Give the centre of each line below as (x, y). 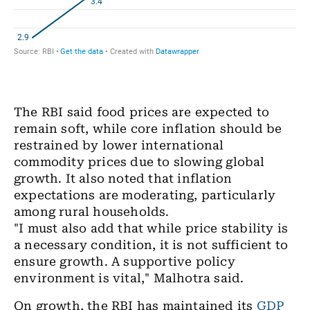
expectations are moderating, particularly (145, 195)
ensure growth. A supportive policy (125, 262)
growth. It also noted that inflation (123, 179)
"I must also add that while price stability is (151, 229)
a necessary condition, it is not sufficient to (151, 245)
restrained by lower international (119, 146)
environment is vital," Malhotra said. (129, 279)
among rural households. (92, 212)
